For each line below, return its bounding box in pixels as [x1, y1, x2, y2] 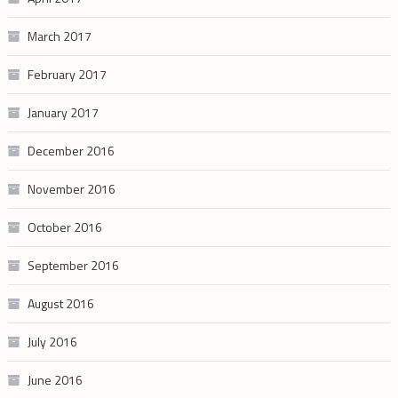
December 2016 [27, 140, 115, 160]
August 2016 [27, 293, 94, 313]
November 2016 [27, 179, 115, 198]
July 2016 [27, 331, 77, 351]
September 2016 [27, 255, 119, 275]
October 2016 [27, 217, 102, 236]
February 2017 [27, 64, 107, 84]
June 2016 [27, 370, 83, 389]
